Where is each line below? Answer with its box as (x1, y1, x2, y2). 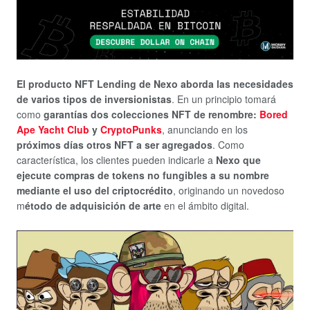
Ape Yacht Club (17, 122, 89, 137)
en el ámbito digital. (161, 199, 249, 213)
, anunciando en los (162, 122, 248, 137)
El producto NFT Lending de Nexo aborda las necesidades (17, 77, 293, 91)
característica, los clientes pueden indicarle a (17, 153, 216, 167)
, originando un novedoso (173, 183, 284, 198)
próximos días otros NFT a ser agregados (17, 138, 212, 152)
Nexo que (216, 153, 261, 167)
